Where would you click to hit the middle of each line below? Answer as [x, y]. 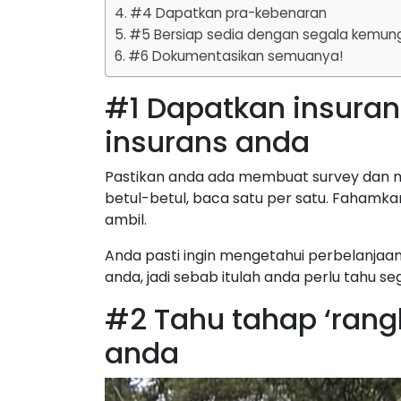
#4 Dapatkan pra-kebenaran [229, 13]
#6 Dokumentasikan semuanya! [236, 56]
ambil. [126, 220]
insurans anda [207, 142]
